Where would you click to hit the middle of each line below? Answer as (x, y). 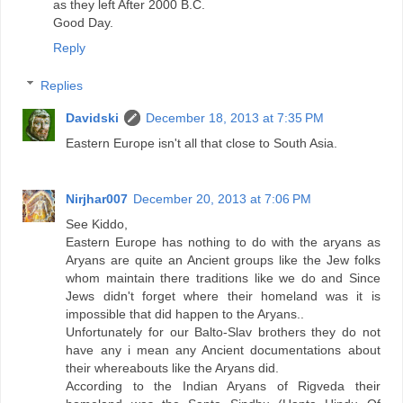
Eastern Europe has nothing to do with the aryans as (223, 242)
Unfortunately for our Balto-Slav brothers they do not (223, 331)
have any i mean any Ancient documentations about (223, 349)
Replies (62, 85)
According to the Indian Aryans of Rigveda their (223, 385)
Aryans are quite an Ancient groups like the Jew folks (223, 260)
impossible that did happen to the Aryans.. (185, 313)
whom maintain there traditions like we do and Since (223, 278)
